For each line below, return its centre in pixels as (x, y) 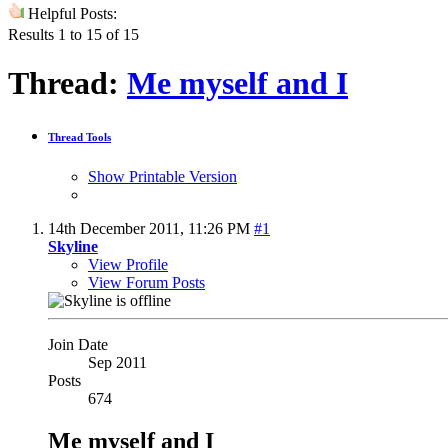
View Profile (128, 264)
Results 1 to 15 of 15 (73, 34)
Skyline (73, 246)
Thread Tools (79, 137)
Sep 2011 (117, 362)
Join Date (78, 344)
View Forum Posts (146, 282)
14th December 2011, (118, 228)
